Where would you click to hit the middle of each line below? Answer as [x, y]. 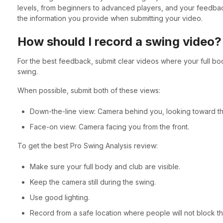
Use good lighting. [59, 197]
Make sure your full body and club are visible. [105, 166]
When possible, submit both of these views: [89, 90]
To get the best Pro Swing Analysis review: [87, 145]
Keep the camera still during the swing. [93, 182]
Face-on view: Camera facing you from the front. [109, 126]
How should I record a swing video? [119, 42]
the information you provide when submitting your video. [110, 18]
